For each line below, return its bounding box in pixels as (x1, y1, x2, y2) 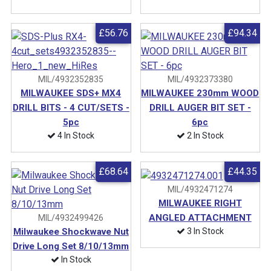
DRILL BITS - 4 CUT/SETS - (12, 102, 129, 113)
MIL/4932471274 (165, 184, 235, 194)
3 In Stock (184, 226, 224, 236)
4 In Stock (56, 130, 95, 140)
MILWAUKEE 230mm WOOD (141, 87, 260, 99)
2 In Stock (184, 130, 224, 140)
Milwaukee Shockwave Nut (13, 226, 129, 237)
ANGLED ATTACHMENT (148, 212, 252, 223)
